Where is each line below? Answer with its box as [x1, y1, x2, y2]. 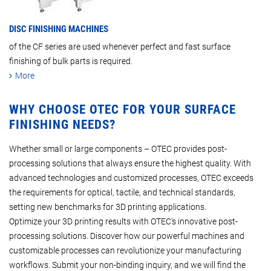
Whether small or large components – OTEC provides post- [9, 143, 227, 154]
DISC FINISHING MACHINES [9, 23, 108, 34]
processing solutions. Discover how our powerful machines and [9, 230, 244, 241]
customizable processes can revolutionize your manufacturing [9, 245, 241, 255]
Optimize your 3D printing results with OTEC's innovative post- [9, 216, 238, 226]
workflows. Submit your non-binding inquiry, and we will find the [9, 260, 246, 270]
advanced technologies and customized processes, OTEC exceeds [9, 172, 253, 183]
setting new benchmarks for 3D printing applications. [9, 201, 206, 212]
